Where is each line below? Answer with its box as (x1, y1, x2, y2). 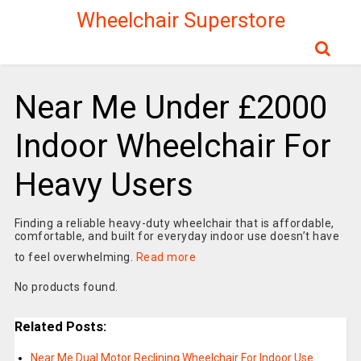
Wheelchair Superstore (76, 8, 285, 32)
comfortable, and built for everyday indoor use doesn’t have (14, 230, 340, 243)
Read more (135, 251, 197, 263)
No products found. (14, 280, 118, 293)
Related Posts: (14, 319, 106, 334)
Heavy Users (14, 166, 193, 204)
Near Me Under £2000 (14, 89, 327, 127)
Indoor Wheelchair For (14, 127, 331, 165)
